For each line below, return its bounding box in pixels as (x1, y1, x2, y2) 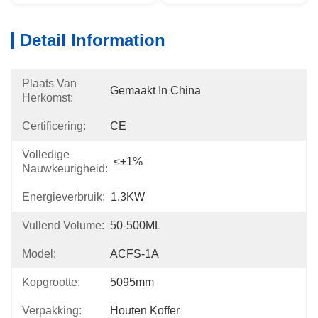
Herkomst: (22, 92, 73, 104)
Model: (22, 248, 56, 260)
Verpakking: (22, 305, 82, 317)
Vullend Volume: (22, 219, 104, 231)
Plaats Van (22, 77, 77, 89)
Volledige (22, 148, 70, 160)
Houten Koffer (110, 305, 180, 317)
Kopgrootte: (22, 276, 80, 288)
